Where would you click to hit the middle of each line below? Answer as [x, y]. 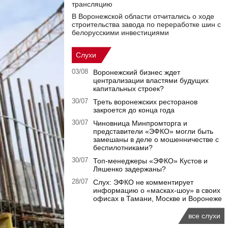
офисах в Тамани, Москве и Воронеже [158, 199]
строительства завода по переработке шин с [146, 25]
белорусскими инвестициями [120, 33]
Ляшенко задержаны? [130, 169]
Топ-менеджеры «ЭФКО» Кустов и [150, 161]
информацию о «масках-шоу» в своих [157, 191]
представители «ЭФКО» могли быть [153, 132]
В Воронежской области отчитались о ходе [143, 17]
